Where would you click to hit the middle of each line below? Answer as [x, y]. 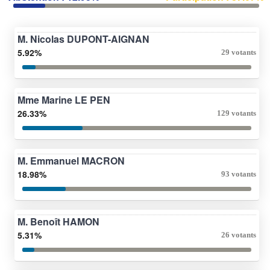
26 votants [239, 234]
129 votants [237, 113]
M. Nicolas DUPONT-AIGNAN [83, 39]
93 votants [239, 174]
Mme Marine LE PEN [64, 99]
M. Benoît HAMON [58, 221]
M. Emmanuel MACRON [71, 160]
